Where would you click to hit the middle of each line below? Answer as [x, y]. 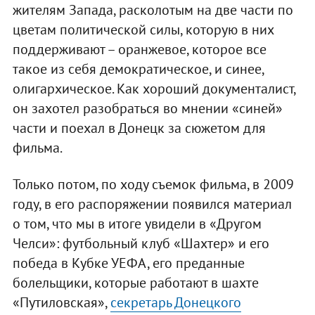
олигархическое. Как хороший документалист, [154, 89]
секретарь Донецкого [175, 303]
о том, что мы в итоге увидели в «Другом [137, 224]
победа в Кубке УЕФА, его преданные [128, 263]
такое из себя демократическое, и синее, [138, 69]
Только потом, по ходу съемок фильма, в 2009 [153, 185]
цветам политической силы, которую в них [143, 30]
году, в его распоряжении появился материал [152, 204]
